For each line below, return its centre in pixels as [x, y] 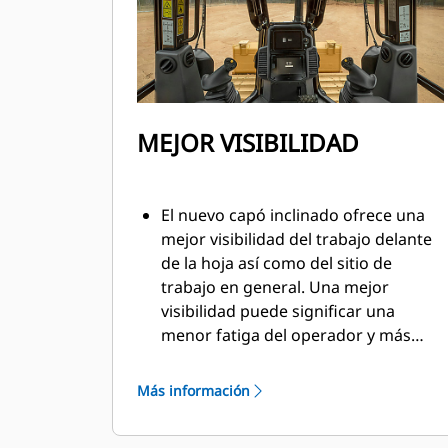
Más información [193, 390]
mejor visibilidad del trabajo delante [296, 239]
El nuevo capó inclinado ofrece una [293, 215]
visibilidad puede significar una [278, 311]
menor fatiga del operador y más [286, 335]
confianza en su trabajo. [252, 359]
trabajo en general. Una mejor [275, 287]
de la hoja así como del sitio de [276, 263]
